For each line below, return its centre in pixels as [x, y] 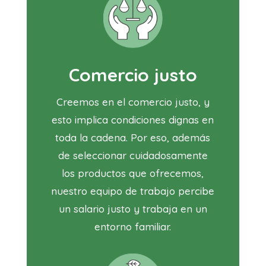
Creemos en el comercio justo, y [133, 102]
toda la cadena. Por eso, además [133, 138]
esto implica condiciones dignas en [133, 120]
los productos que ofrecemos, [133, 173]
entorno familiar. [133, 227]
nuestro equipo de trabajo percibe [133, 191]
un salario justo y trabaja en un [133, 209]
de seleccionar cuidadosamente [133, 156]
